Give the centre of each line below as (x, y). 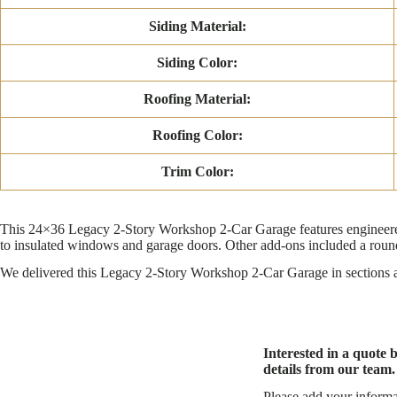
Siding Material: (197, 27)
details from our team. (329, 370)
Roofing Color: (197, 136)
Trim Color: (197, 172)
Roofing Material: (197, 99)
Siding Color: (197, 63)
